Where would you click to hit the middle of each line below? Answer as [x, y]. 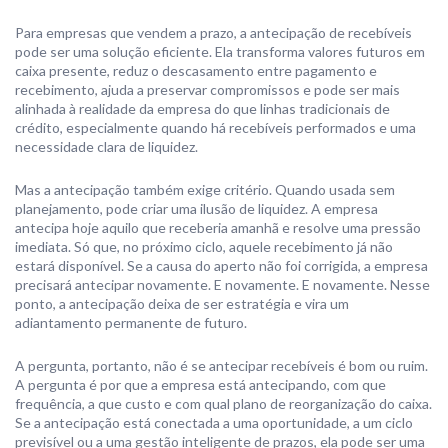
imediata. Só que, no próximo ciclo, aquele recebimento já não [204, 246]
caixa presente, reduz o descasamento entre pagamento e [196, 70]
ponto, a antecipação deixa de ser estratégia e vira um [182, 303]
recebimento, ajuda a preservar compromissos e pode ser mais [207, 89]
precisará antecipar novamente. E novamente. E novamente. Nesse [222, 284]
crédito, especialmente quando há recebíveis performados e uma [215, 127]
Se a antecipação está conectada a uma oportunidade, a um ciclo [214, 422]
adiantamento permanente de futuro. [131, 322]
